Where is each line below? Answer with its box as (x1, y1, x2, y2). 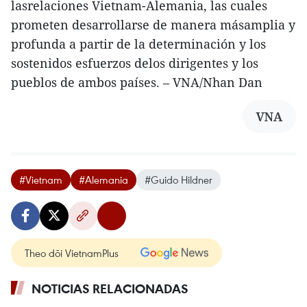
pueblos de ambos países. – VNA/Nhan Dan (11, 74, 262, 91)
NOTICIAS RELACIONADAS (32, 280, 188, 297)
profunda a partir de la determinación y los (11, 36, 266, 53)
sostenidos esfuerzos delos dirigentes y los (11, 55, 258, 72)
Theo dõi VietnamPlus (25, 246, 119, 260)
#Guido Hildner (145, 173, 212, 187)
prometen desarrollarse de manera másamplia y (11, 16, 295, 34)
